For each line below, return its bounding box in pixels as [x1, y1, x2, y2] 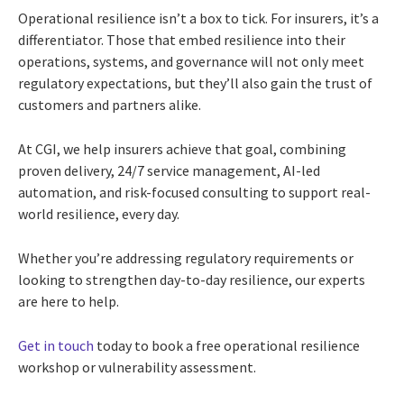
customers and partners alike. [18, 95, 201, 114]
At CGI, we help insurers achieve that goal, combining [18, 139, 346, 158]
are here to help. [18, 291, 119, 310]
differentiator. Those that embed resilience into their [18, 30, 345, 49]
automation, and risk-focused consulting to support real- [18, 182, 371, 201]
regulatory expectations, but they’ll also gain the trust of [18, 73, 372, 92]
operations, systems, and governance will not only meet [18, 51, 364, 70]
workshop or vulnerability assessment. [18, 357, 256, 376]
